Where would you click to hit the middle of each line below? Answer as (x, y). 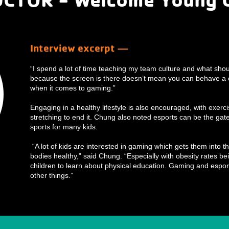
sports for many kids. (66, 127)
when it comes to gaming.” (75, 88)
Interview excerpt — (79, 48)
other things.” (52, 175)
